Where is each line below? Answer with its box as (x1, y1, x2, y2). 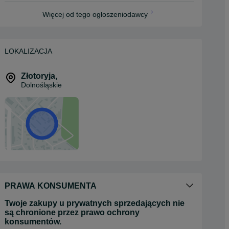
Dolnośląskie (21, 81, 62, 89)
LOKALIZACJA (5, 47, 52, 55)
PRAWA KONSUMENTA (5, 181, 97, 190)
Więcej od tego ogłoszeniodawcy (42, 10, 148, 18)
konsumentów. (5, 217, 61, 226)
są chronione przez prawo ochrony (5, 208, 140, 217)
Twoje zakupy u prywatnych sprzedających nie (5, 199, 185, 208)
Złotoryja (21, 72, 55, 80)
